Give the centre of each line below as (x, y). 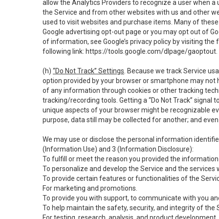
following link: (64, 51)
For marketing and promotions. (90, 188)
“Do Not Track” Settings (88, 71)
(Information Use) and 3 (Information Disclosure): (118, 149)
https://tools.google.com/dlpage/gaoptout (151, 51)
